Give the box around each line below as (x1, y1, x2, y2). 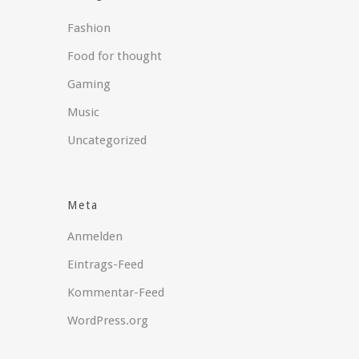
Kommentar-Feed (67, 284, 165, 300)
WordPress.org (67, 313, 149, 328)
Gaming (67, 76, 111, 91)
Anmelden (67, 228, 123, 244)
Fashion (67, 20, 111, 35)
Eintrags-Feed (67, 256, 144, 272)
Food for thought (67, 48, 163, 63)
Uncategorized (67, 132, 147, 147)
